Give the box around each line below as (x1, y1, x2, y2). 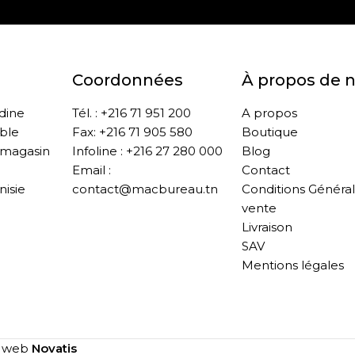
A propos (241, 105, 297, 121)
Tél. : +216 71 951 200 (72, 105, 192, 121)
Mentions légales (241, 258, 344, 273)
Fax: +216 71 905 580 (72, 124, 193, 140)
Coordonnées (72, 71, 184, 90)
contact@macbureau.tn (72, 181, 219, 197)
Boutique (241, 124, 298, 140)
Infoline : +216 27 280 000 (72, 143, 223, 159)
